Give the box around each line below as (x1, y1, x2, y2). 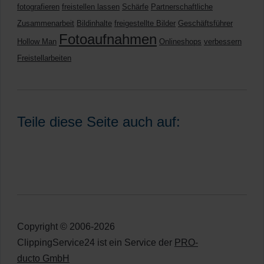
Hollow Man (17, 37, 57, 46)
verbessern (204, 37, 242, 46)
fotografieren (17, 2, 60, 11)
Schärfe (122, 2, 148, 11)
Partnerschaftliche (151, 2, 213, 11)
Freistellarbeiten (17, 54, 71, 62)
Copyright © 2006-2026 (17, 222, 115, 232)
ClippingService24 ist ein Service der (17, 237, 174, 247)
